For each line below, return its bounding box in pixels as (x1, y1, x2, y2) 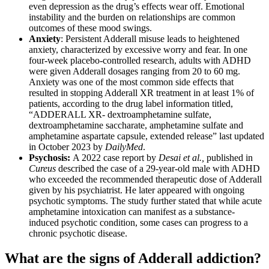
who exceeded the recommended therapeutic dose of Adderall (29, 174, 262, 184)
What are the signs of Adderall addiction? (5, 250, 261, 267)
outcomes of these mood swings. (29, 22, 152, 33)
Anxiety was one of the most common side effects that (29, 76, 234, 87)
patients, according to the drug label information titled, (29, 98, 233, 109)
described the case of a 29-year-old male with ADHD (56, 163, 260, 174)
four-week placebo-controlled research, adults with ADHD (29, 55, 251, 65)
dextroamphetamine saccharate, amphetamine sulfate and (29, 119, 243, 130)
